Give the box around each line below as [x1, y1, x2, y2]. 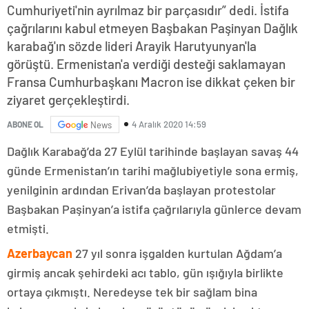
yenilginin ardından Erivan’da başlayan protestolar [7, 181, 276, 197]
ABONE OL [7, 119, 43, 130]
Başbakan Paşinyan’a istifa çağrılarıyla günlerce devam [7, 201, 301, 217]
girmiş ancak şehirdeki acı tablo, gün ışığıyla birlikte [7, 264, 283, 280]
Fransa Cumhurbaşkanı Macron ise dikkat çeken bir [7, 73, 295, 90]
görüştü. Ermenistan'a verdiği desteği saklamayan [7, 55, 286, 72]
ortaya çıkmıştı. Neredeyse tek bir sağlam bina [7, 283, 257, 299]
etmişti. [7, 220, 49, 236]
